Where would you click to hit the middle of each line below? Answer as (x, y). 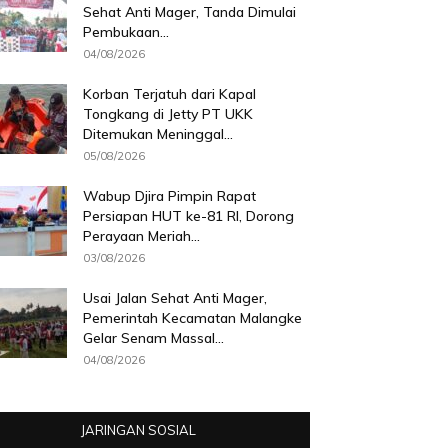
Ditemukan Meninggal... (158, 134)
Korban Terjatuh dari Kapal (170, 94)
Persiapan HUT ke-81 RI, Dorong (189, 216)
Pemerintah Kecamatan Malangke (193, 318)
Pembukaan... (126, 32)
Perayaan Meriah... (142, 236)
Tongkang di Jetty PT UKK (168, 114)
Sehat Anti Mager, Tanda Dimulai (190, 12)
